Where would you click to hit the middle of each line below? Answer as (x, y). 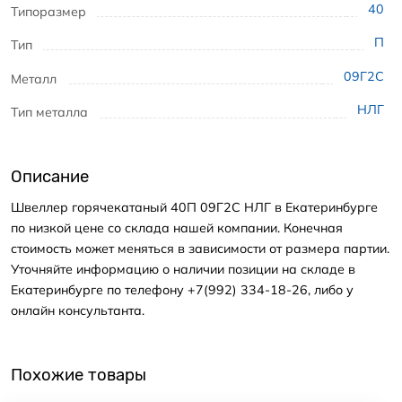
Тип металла (49, 113)
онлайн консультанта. (78, 311)
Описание (50, 176)
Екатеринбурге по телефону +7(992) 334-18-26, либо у (182, 290)
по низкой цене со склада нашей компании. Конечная (177, 228)
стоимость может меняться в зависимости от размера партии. (200, 249)
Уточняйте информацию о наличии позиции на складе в (183, 270)
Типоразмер (48, 11)
